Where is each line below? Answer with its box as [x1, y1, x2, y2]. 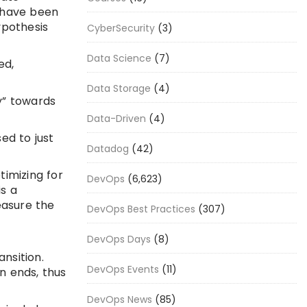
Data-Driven [87, 112, 146, 125]
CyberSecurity [87, 21, 155, 35]
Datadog [87, 142, 129, 156]
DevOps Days [87, 232, 151, 246]
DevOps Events [87, 262, 159, 276]
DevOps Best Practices [87, 202, 195, 216]
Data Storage [87, 82, 151, 95]
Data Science [87, 51, 151, 65]
